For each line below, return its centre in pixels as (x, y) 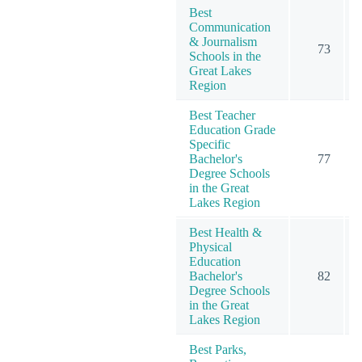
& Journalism (223, 41)
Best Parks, (218, 349)
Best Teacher (222, 115)
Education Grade (232, 129)
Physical (210, 246)
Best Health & (225, 232)
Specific (210, 144)
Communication (230, 27)
